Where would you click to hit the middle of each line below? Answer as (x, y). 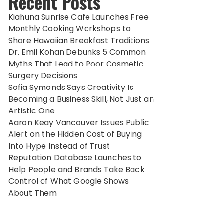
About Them (33, 193)
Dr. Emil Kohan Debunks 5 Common (77, 52)
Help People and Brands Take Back (77, 169)
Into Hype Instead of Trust (59, 146)
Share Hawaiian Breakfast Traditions (79, 40)
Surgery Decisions (43, 75)
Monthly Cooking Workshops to (70, 28)
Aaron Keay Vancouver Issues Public (79, 122)
